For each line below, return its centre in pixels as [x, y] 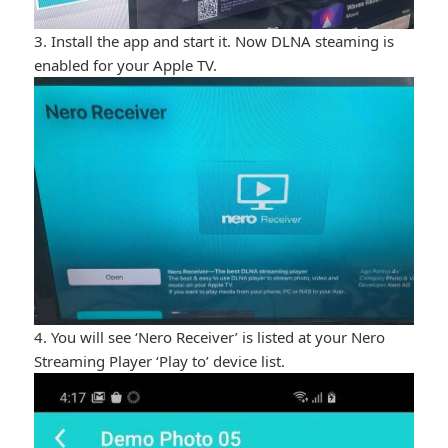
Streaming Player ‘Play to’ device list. [160, 361]
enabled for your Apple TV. [126, 64]
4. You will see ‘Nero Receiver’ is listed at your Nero [210, 337]
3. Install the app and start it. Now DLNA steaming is [214, 40]
